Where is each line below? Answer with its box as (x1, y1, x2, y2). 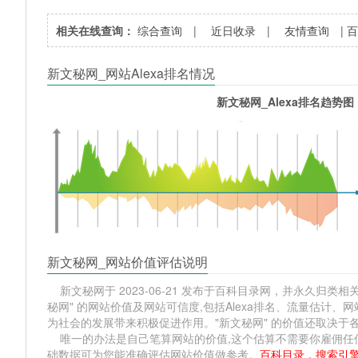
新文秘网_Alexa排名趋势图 (216, 93, 354, 109)
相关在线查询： (56, 22, 135, 38)
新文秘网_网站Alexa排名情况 (47, 63, 216, 82)
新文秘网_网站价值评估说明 (47, 252, 209, 271)
